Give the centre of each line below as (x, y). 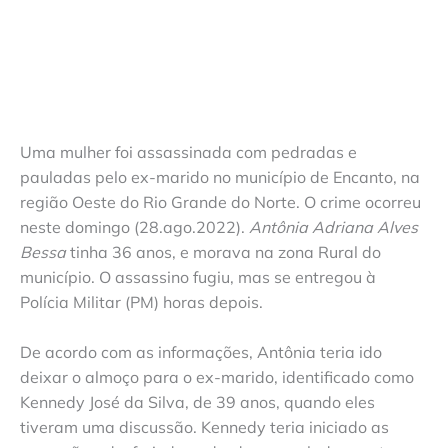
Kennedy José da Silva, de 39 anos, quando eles (197, 402)
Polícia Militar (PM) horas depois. (141, 301)
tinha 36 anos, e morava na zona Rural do (223, 251)
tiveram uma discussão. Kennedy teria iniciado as (204, 427)
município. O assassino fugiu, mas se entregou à (198, 276)
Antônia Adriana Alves (333, 226)
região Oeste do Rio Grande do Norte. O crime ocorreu (220, 201)
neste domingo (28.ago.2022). (134, 226)
